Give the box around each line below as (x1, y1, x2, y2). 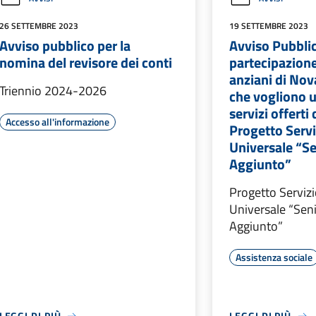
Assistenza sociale (236, 250, 313, 265)
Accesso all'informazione (5, 114, 109, 129)
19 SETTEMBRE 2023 (229, 19, 309, 32)
